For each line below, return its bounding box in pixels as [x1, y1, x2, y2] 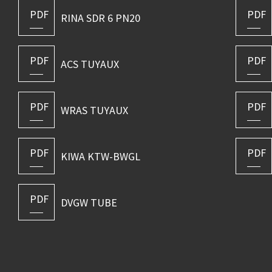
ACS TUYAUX [60, 56, 119, 71]
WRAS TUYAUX [60, 103, 128, 117]
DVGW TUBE [60, 195, 117, 209]
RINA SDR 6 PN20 [60, 10, 140, 25]
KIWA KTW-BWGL [60, 149, 140, 163]
